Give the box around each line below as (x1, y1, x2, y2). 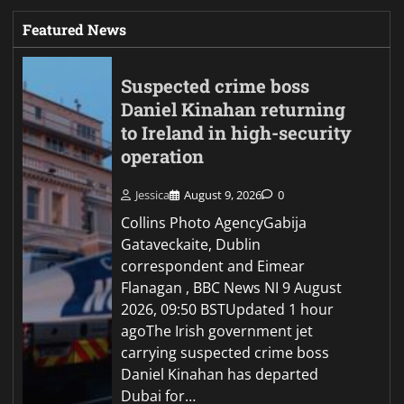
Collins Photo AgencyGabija (121, 213, 308, 234)
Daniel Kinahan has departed (121, 364, 319, 385)
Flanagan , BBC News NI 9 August (121, 278, 343, 298)
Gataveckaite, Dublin (121, 234, 262, 255)
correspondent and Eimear (121, 256, 306, 277)
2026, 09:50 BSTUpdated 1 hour (121, 299, 335, 320)
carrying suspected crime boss (121, 343, 330, 363)
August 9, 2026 (184, 187, 262, 204)
